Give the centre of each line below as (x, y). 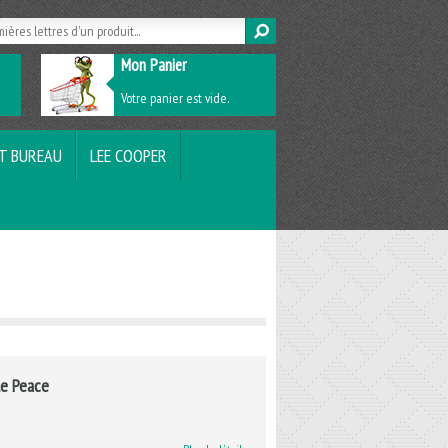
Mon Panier (153, 65)
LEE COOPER (128, 155)
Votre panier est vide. (175, 98)
